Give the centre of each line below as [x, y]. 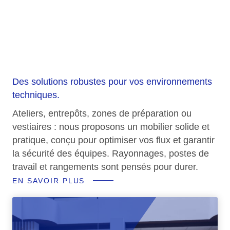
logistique [73, 48]
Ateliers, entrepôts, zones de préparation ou [102, 113]
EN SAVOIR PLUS [49, 180]
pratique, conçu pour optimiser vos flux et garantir [113, 140]
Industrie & [80, 15]
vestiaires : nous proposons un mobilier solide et [111, 127]
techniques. [36, 95]
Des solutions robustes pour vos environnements [112, 81]
